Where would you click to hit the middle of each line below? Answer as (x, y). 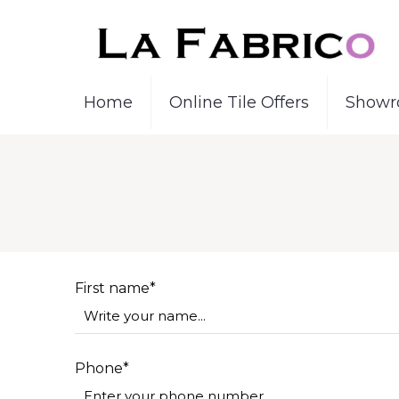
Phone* (102, 368)
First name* (116, 288)
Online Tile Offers (239, 102)
